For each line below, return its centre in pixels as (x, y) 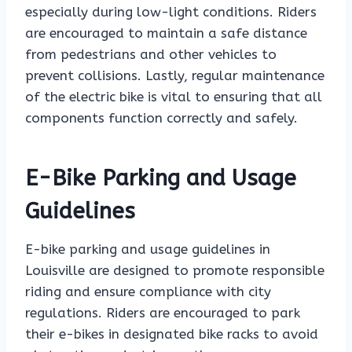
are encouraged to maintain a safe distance (166, 33)
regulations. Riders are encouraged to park (163, 313)
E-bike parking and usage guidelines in (148, 249)
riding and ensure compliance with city (148, 292)
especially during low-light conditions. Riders (171, 12)
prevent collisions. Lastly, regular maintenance (175, 76)
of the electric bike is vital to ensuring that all (174, 97)
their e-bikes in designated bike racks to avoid (172, 334)
